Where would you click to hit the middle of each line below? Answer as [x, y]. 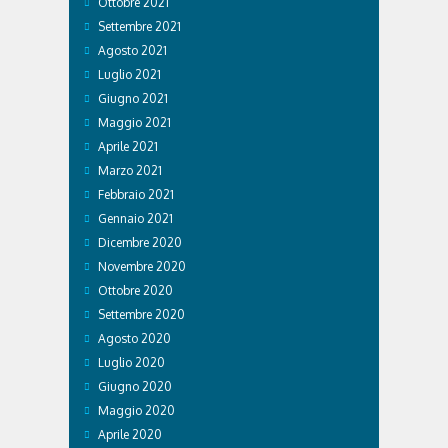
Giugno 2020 [135, 386]
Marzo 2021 [130, 170]
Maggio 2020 [136, 410]
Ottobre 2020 [135, 290]
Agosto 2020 [134, 338]
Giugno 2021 [133, 98]
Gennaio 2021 [135, 218]
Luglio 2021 [129, 74]
